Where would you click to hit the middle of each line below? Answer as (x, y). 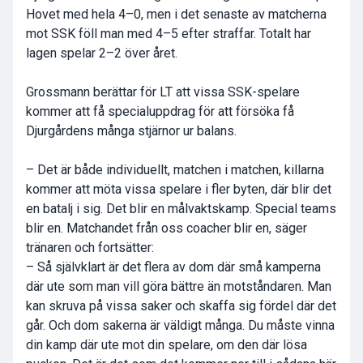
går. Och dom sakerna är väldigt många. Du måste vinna (180, 326)
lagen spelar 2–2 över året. (102, 53)
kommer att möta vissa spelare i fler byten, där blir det (179, 190)
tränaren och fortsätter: (90, 248)
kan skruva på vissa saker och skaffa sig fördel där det (181, 306)
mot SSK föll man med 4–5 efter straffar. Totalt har (169, 34)
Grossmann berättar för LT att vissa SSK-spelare (163, 92)
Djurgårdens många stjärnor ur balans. (131, 131)
